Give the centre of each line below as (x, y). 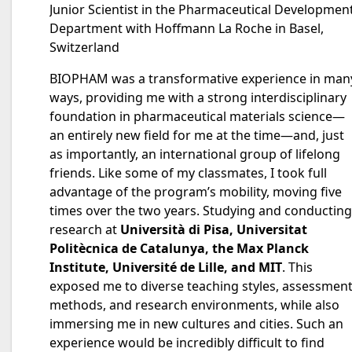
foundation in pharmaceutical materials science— (197, 116)
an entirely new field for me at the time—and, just (197, 135)
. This (297, 267)
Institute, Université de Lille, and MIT (166, 267)
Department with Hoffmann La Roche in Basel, (187, 28)
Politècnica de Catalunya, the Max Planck (179, 248)
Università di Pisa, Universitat (214, 229)
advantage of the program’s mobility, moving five (196, 192)
